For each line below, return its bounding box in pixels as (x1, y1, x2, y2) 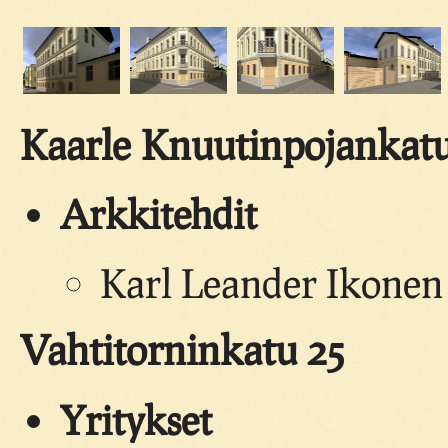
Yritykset (60, 395, 212, 443)
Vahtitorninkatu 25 (20, 324, 345, 375)
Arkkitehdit (60, 190, 257, 238)
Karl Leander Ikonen (100, 258, 443, 306)
